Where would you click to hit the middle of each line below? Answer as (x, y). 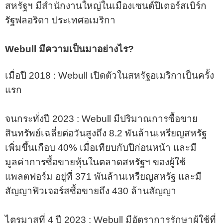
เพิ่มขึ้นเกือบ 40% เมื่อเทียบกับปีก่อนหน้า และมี (101, 147)
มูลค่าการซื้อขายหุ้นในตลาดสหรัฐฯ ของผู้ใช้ (95, 162)
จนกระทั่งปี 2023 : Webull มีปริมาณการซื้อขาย (101, 118)
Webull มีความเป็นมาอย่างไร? (69, 49)
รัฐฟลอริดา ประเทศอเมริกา (60, 20)
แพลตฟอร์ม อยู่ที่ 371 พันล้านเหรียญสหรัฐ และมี (103, 176)
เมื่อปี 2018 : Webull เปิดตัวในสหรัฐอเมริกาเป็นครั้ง (110, 75)
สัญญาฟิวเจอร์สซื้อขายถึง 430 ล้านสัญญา (91, 191)
